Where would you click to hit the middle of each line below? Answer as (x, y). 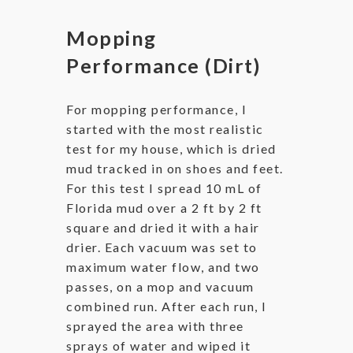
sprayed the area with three (155, 325)
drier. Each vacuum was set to (162, 247)
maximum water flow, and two (163, 266)
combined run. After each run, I (167, 306)
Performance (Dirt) (163, 65)
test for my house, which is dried (171, 148)
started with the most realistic (165, 128)
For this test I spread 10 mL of (164, 188)
